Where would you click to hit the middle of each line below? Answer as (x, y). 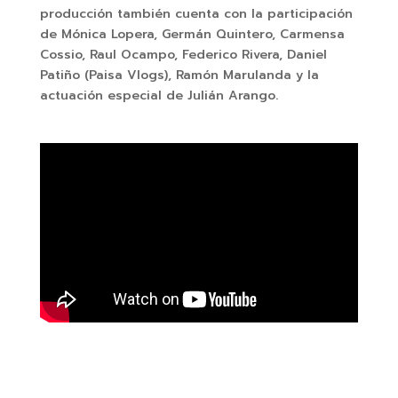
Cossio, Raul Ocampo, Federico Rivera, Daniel (183, 55)
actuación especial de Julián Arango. (159, 96)
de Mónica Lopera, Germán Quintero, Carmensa (192, 34)
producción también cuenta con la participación (196, 14)
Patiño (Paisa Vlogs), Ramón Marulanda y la (179, 75)
